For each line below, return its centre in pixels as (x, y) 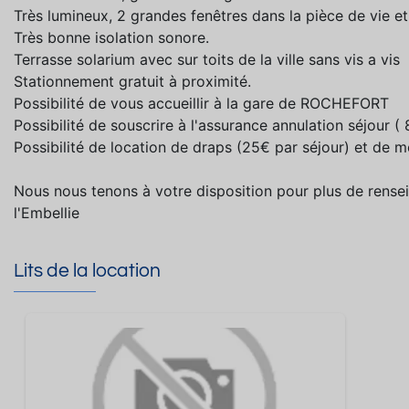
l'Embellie (47, 212)
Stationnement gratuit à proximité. (132, 81)
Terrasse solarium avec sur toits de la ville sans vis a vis (207, 59)
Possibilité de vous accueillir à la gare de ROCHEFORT (201, 103)
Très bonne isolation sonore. (111, 37)
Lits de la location (87, 270)
